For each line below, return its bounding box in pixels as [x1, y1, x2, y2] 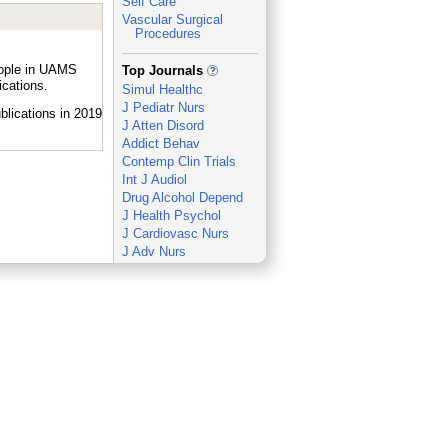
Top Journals [121, 63, 207, 78]
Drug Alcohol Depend [121, 190, 243, 205]
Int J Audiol [121, 172, 187, 187]
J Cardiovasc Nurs [121, 226, 229, 241]
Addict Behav [121, 136, 200, 151]
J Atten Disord [121, 118, 204, 133]
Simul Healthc [121, 82, 203, 97]
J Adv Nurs [121, 244, 186, 259]
